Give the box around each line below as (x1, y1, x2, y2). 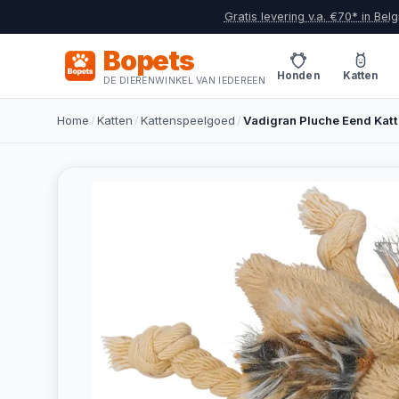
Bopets (103, 44, 194, 77)
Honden (277, 69, 320, 82)
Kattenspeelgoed (141, 113, 235, 127)
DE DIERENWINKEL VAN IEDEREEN (103, 74, 266, 86)
